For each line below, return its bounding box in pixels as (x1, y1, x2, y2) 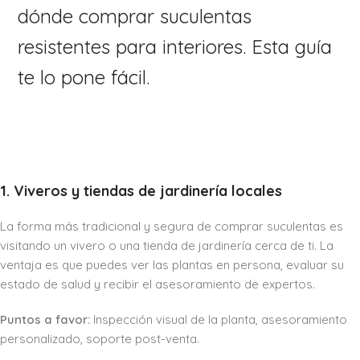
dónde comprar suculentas (18, 4, 252, 29)
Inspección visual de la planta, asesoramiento (90, 312, 347, 328)
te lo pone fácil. (18, 65, 150, 90)
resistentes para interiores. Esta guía (18, 35, 333, 59)
